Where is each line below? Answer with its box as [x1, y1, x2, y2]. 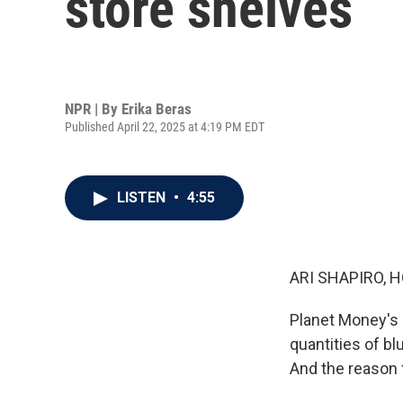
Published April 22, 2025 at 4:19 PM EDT [65, 119, 264, 134]
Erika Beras [121, 99, 192, 118]
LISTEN [117, 189, 169, 206]
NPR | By [65, 99, 121, 118]
